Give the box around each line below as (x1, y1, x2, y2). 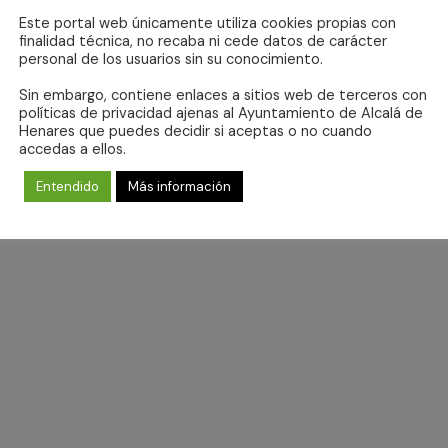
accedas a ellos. (19, 139, 126, 159)
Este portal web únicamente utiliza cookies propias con (19, 13, 396, 33)
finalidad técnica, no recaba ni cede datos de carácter (19, 31, 387, 51)
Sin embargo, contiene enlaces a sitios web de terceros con (19, 85, 427, 105)
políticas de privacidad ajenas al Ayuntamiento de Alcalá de (19, 103, 423, 123)
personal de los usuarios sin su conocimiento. (19, 49, 323, 69)
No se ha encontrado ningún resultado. (117, 102, 365, 123)
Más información (128, 178, 231, 195)
